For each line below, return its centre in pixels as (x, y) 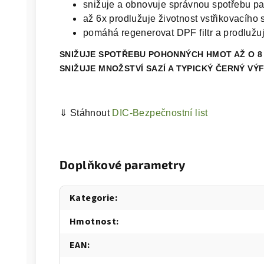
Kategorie (92, 198)
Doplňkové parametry (123, 164)
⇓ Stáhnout (86, 113)
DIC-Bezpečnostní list (160, 113)
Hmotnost (93, 222)
